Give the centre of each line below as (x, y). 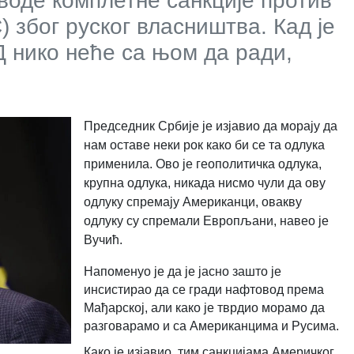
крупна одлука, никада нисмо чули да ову (204, 183)
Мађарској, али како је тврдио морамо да (204, 307)
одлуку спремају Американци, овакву (192, 201)
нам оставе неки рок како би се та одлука (204, 145)
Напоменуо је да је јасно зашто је (182, 271)
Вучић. (103, 239)
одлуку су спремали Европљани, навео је (206, 220)
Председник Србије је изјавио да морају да (210, 126)
